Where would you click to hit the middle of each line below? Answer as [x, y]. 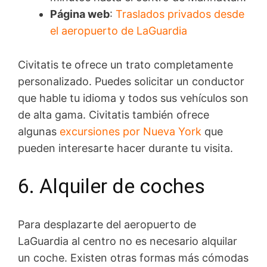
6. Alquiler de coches [111, 186]
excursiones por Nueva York [131, 132]
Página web [80, 14]
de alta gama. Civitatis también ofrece [114, 115]
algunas [39, 132]
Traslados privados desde [180, 14]
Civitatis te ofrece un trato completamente [125, 65]
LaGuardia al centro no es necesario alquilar [128, 241]
